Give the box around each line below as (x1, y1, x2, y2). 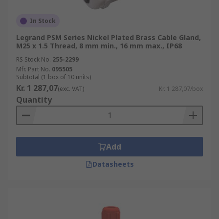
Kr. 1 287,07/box (159, 85, 203, 93)
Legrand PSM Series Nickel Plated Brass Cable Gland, (16, 33, 201, 42)
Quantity (16, 94, 52, 105)
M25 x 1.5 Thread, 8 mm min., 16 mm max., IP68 (16, 41, 182, 50)
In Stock (30, 17, 56, 25)
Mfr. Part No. (16, 65, 50, 73)
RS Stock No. (16, 55, 51, 64)
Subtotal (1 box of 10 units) (16, 73, 91, 81)
